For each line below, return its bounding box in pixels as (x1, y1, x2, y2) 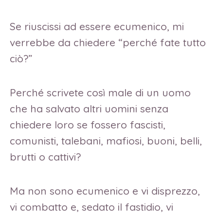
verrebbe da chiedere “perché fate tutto (10, 36, 206, 49)
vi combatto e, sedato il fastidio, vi (10, 200, 173, 213)
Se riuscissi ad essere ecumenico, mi (10, 20, 184, 33)
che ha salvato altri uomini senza (10, 102, 168, 115)
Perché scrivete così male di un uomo (10, 86, 191, 99)
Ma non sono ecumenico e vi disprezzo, (10, 184, 200, 197)
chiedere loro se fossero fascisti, (10, 118, 165, 131)
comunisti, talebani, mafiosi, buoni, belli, (10, 134, 202, 147)
